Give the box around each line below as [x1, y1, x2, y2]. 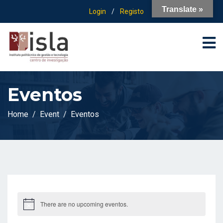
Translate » [162, 5, 203, 13]
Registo [120, 7, 144, 15]
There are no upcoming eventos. [40, 200, 128, 209]
